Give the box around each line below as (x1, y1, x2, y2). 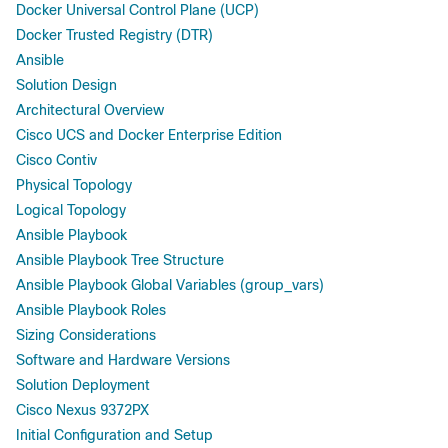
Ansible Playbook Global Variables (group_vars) (16, 276, 324, 293)
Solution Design (16, 76, 117, 93)
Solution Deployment (16, 376, 150, 393)
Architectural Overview (16, 101, 164, 118)
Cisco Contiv (16, 151, 97, 168)
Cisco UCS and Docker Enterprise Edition (16, 126, 282, 143)
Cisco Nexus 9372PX (16, 401, 149, 418)
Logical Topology (16, 201, 126, 218)
